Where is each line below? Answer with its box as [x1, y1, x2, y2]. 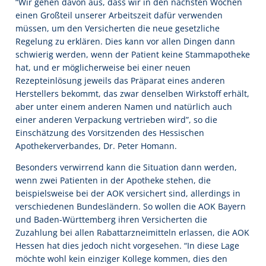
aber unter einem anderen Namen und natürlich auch [15, 100, 232, 112]
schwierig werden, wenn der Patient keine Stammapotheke [15, 48, 250, 60]
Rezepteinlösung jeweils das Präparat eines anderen [15, 74, 225, 86]
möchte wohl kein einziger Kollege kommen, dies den [15, 252, 227, 264]
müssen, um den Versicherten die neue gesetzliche [15, 22, 220, 34]
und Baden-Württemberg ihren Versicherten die [15, 213, 207, 225]
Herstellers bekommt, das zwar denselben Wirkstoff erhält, [15, 87, 249, 99]
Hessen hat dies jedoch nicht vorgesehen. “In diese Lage [15, 239, 239, 251]
